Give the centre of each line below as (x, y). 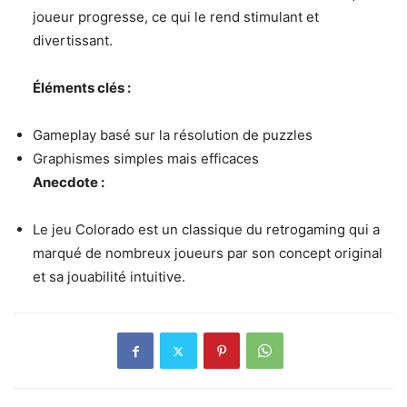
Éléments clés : (82, 88)
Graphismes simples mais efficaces (146, 159)
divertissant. (73, 41)
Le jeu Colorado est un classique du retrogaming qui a (206, 230)
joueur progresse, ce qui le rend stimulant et (176, 17)
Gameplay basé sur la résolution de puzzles (173, 135)
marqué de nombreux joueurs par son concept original (208, 253)
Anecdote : (69, 183)
